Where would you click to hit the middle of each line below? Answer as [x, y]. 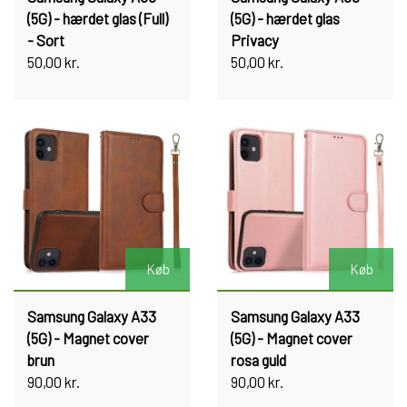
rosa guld [258, 360]
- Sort [46, 40]
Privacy [255, 40]
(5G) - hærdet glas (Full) [98, 18]
